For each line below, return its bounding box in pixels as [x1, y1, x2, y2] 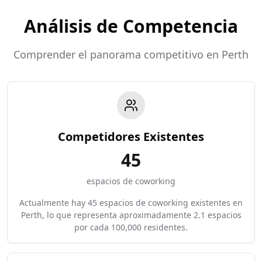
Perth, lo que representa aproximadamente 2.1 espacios [20, 209, 242, 220]
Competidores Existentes [58, 129, 204, 144]
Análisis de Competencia [24, 14, 238, 38]
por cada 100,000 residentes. [74, 222, 188, 233]
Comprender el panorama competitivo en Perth [13, 47, 249, 61]
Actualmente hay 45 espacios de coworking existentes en [19, 197, 243, 208]
